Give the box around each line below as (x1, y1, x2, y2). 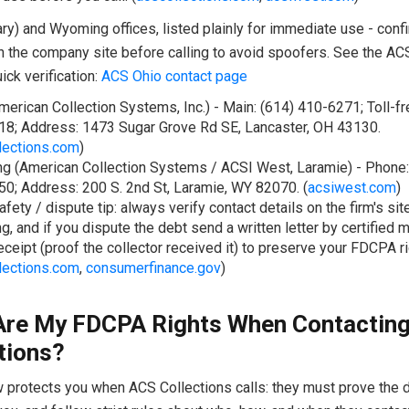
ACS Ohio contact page (100, 67, 247, 85)
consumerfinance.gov (85, 258, 221, 277)
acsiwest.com (307, 178, 396, 196)
